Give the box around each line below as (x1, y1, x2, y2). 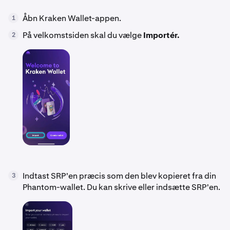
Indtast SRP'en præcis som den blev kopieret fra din (23, 170, 216, 181)
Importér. (143, 30, 180, 41)
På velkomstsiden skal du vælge (23, 30, 143, 41)
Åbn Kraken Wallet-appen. (23, 13, 121, 24)
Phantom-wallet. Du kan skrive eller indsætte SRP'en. (23, 181, 220, 193)
